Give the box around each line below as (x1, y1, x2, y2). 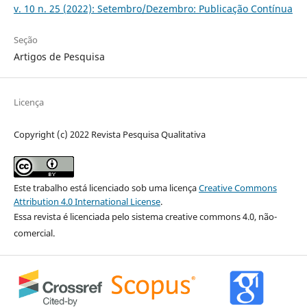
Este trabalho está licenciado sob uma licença (13, 181, 199, 194)
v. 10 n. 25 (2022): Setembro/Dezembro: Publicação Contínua (13, 1, 293, 15)
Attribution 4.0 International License (13, 195, 160, 208)
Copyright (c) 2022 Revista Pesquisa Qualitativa (13, 127, 206, 140)
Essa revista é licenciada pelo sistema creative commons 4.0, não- (13, 210, 277, 223)
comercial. (13, 226, 55, 239)
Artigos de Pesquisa (13, 49, 105, 63)
